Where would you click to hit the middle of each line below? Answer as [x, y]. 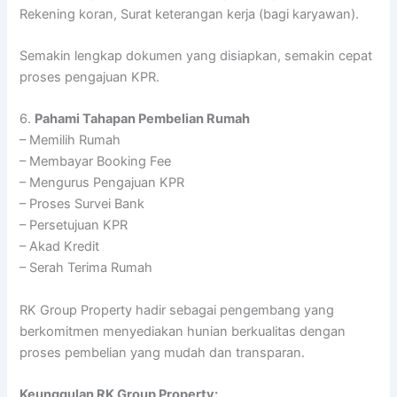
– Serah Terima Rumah [86, 268]
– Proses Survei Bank [82, 204]
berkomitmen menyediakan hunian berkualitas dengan [183, 331]
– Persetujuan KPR [74, 226]
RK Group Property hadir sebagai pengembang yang [177, 310]
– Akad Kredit [60, 247]
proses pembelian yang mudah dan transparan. [163, 352]
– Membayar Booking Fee [96, 162]
